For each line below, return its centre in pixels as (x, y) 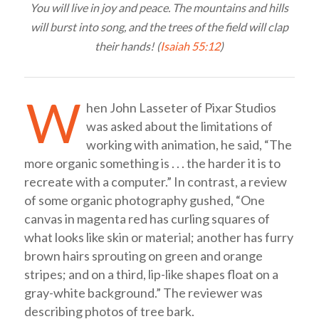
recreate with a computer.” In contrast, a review (155, 182)
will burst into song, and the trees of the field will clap (159, 27)
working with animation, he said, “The (189, 145)
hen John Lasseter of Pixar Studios (181, 108)
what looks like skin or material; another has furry (158, 237)
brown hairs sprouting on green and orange (143, 256)
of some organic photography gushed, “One (144, 200)
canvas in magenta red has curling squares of (147, 219)
